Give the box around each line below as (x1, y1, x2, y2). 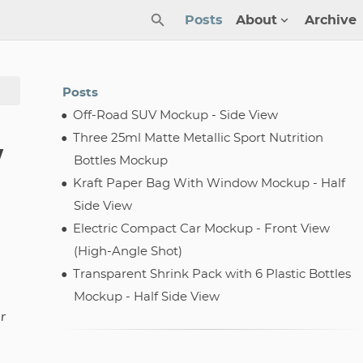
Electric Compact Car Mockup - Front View (73, 223, 331, 235)
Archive (305, 14, 357, 27)
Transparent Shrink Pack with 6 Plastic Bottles (73, 268, 352, 280)
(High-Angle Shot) (74, 246, 183, 258)
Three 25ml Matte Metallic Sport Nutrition (73, 132, 324, 144)
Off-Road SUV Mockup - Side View (73, 109, 279, 122)
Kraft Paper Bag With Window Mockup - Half (73, 177, 346, 190)
